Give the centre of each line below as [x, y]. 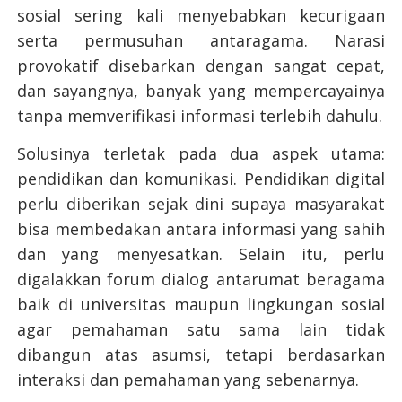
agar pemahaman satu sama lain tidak [201, 330]
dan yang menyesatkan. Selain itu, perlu [201, 254]
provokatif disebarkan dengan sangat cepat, [201, 66]
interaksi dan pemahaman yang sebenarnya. [188, 380]
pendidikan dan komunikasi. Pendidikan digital [201, 179]
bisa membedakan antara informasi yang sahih [201, 229]
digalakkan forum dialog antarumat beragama [201, 280]
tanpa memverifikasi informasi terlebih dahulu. [199, 116]
